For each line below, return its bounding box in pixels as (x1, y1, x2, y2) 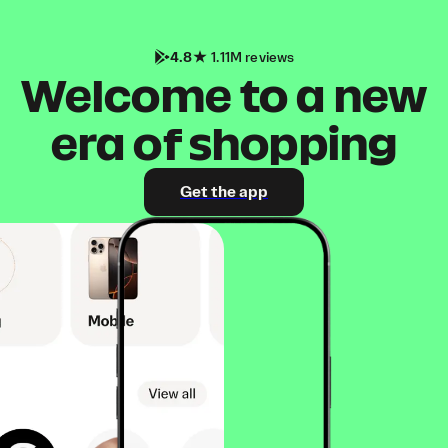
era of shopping (50, 121, 398, 167)
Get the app (180, 184, 268, 200)
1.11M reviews (208, 51, 295, 65)
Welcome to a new (20, 73, 428, 119)
